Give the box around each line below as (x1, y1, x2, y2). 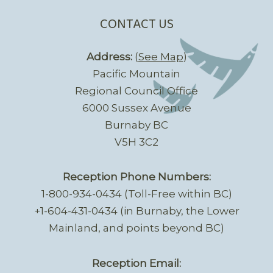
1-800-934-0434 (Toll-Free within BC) (41, 188, 232, 200)
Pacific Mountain (93, 67, 180, 80)
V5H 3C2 (115, 135, 158, 148)
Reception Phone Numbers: (62, 171, 211, 183)
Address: (86, 50, 132, 63)
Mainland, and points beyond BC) (49, 222, 224, 235)
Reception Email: (92, 257, 181, 270)
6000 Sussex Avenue (82, 101, 191, 114)
